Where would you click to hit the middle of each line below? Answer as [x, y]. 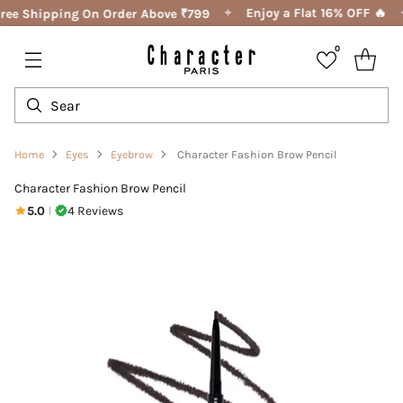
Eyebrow [132, 155]
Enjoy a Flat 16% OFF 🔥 [312, 13]
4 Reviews [95, 210]
